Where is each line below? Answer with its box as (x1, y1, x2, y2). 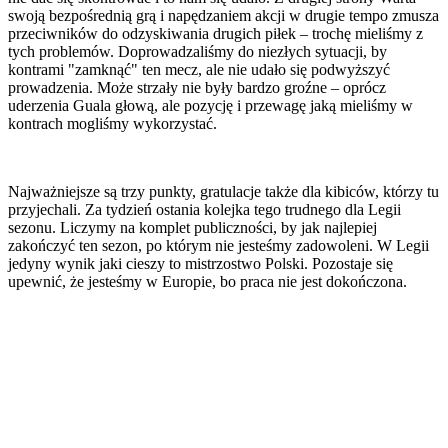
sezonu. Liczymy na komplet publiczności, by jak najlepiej (8, 219, 377, 237)
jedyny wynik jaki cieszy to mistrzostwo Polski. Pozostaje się (8, 255, 393, 273)
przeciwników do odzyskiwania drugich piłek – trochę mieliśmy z (8, 25, 423, 43)
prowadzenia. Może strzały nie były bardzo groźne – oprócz (8, 79, 386, 97)
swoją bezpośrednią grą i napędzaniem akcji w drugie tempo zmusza (8, 7, 439, 25)
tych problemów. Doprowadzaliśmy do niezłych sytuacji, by (8, 43, 387, 61)
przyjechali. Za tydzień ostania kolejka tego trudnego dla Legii (8, 201, 401, 219)
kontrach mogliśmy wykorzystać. (8, 115, 217, 133)
